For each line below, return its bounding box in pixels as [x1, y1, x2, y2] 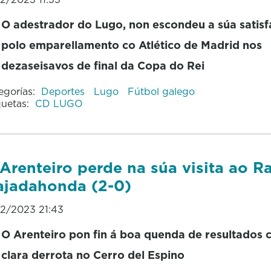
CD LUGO [34, 96, 83, 110]
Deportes [41, 84, 88, 98]
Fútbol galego [127, 84, 195, 98]
